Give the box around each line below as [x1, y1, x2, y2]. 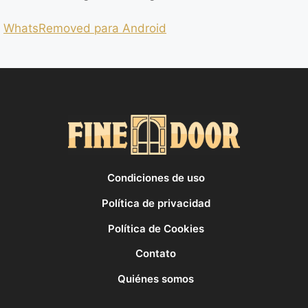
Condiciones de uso [107, 171, 205, 184]
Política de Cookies [107, 221, 204, 235]
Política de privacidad [101, 196, 210, 210]
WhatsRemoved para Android [3, 21, 166, 35]
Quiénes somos [118, 272, 194, 286]
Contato [135, 247, 176, 261]
